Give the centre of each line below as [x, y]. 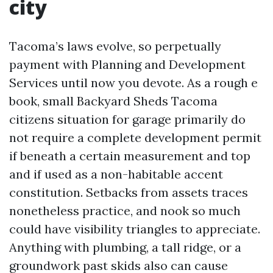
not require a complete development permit [135, 137]
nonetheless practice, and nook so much [125, 211]
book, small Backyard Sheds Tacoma [113, 101]
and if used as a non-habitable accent [116, 174]
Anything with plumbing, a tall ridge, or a [125, 247]
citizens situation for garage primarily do [127, 119]
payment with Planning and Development [127, 64]
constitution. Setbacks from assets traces [129, 192]
